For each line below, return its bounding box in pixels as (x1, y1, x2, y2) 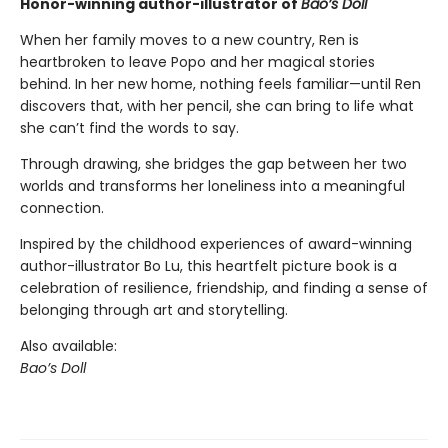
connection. (20, 198, 104, 219)
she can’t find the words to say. (20, 118, 239, 139)
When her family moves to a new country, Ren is (20, 30, 359, 51)
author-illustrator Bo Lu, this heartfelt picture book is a (20, 256, 397, 277)
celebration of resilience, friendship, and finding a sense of (20, 278, 428, 299)
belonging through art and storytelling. (20, 300, 288, 321)
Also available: (20, 336, 117, 357)
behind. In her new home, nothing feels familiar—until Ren (20, 74, 421, 95)
